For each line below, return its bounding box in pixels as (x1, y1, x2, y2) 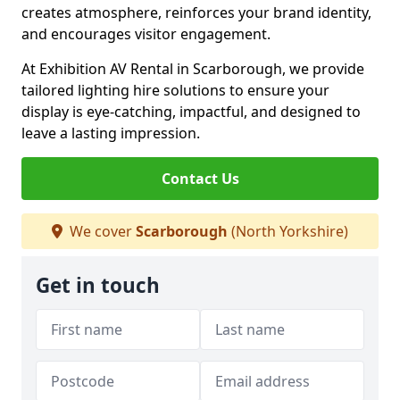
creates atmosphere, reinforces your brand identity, (21, 3, 371, 22)
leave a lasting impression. (21, 123, 200, 143)
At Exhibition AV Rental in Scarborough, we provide (21, 59, 364, 79)
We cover (66, 221, 136, 241)
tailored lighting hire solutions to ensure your (21, 80, 329, 100)
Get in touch (36, 271, 160, 299)
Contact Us (161, 169, 239, 188)
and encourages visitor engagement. (21, 24, 271, 44)
